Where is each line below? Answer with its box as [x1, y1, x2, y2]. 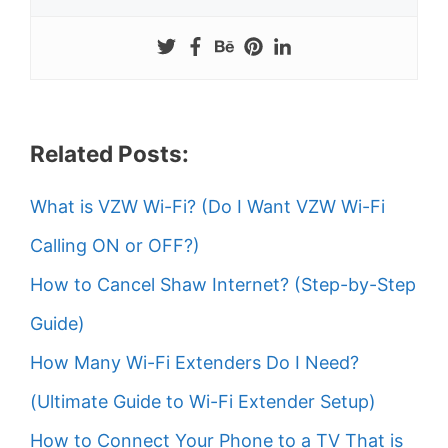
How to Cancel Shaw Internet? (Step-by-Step [30, 273, 416, 295]
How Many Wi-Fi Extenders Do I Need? [30, 351, 359, 373]
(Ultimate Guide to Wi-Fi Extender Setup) [30, 390, 376, 412]
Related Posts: [30, 139, 189, 167]
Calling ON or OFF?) [30, 234, 200, 256]
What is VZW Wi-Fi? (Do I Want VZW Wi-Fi [30, 195, 385, 217]
